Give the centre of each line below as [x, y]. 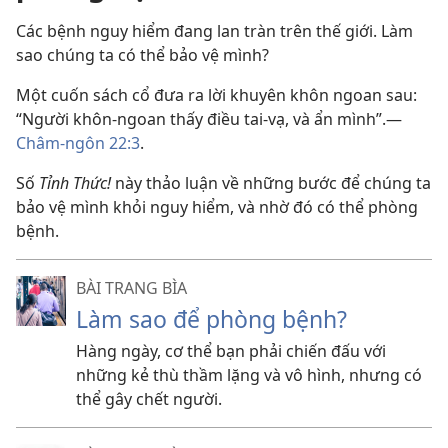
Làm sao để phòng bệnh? [211, 319]
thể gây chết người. [149, 399]
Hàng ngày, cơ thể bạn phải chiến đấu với [231, 351]
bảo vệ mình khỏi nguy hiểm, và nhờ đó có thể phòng [217, 207]
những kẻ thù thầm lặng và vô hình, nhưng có [249, 375]
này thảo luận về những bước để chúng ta [271, 183]
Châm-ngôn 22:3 [78, 143]
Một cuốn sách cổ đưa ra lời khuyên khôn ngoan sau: [216, 95]
